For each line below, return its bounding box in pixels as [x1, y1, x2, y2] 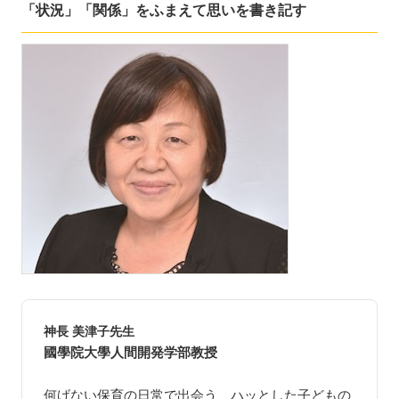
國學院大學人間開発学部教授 [44, 346, 217, 361]
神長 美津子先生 [44, 324, 134, 339]
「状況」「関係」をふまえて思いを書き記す [21, 2, 306, 18]
